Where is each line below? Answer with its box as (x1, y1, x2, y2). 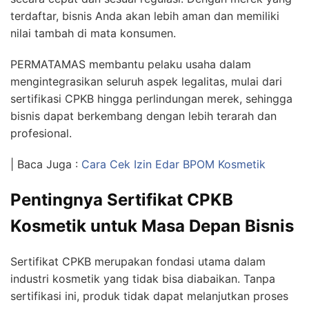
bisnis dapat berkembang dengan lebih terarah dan (10, 108, 277, 123)
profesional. (10, 126, 72, 140)
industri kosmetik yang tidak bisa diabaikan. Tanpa (10, 271, 275, 286)
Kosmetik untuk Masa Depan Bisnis (10, 215, 294, 236)
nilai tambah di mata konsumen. (10, 26, 176, 40)
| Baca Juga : (10, 157, 81, 171)
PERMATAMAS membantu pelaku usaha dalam (10, 57, 251, 71)
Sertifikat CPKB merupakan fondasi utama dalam (10, 254, 266, 268)
